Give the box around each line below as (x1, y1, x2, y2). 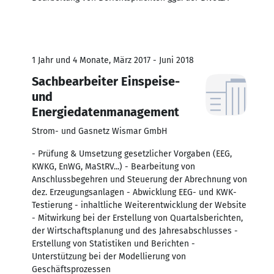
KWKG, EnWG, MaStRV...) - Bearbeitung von (32, 161, 195, 172)
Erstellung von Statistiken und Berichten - (32, 238, 195, 249)
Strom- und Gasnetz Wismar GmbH (32, 125, 168, 136)
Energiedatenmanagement (32, 104, 179, 119)
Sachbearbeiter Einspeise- (32, 73, 180, 89)
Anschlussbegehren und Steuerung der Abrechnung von (32, 174, 247, 185)
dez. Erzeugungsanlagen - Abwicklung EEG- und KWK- (32, 187, 237, 198)
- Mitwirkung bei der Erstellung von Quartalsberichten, (32, 212, 243, 223)
